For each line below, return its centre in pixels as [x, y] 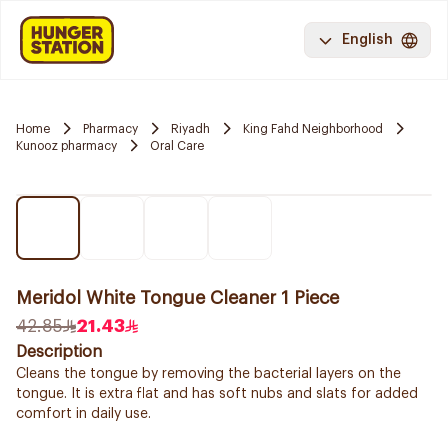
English [367, 40]
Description [59, 352]
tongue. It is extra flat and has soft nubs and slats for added [217, 394]
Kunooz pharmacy [66, 145]
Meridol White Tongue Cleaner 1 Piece [177, 298]
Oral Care [177, 145]
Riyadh [190, 128]
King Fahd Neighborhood [313, 128]
